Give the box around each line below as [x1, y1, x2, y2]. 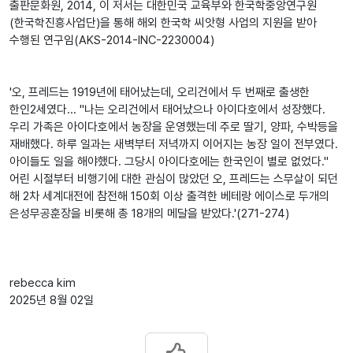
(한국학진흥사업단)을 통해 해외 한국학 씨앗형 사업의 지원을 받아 [9, 16, 317, 31]
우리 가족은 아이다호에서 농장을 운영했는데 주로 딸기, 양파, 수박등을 [9, 120, 338, 135]
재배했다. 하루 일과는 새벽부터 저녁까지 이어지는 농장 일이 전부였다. [9, 137, 338, 152]
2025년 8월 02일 [9, 293, 94, 308]
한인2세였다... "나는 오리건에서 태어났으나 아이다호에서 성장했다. [9, 102, 325, 117]
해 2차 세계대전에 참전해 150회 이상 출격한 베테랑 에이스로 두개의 [9, 189, 329, 204]
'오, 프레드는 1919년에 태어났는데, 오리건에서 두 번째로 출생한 [9, 85, 310, 100]
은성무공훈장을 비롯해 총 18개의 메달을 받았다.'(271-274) [9, 206, 289, 221]
